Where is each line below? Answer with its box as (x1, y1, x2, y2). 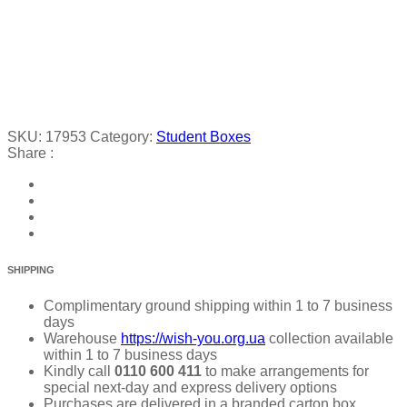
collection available (265, 331, 393, 347)
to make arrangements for (202, 363, 369, 380)
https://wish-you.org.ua (121, 331, 265, 347)
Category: (90, 129, 156, 145)
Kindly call (44, 363, 111, 380)
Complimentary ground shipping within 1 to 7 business (44, 298, 392, 314)
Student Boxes (156, 129, 251, 145)
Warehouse (44, 331, 121, 347)
